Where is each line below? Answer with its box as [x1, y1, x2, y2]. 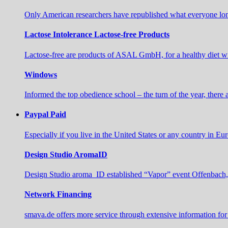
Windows [24, 70, 57, 79]
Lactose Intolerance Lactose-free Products [24, 30, 169, 39]
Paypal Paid [24, 110, 66, 119]
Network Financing [24, 190, 92, 199]
